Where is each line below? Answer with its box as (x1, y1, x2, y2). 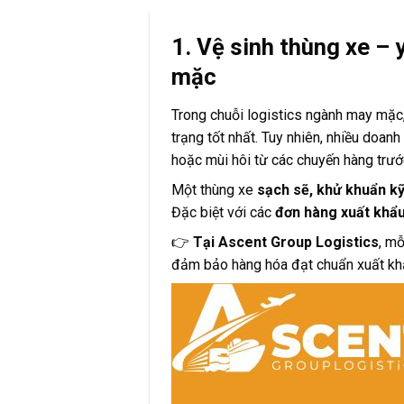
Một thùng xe (171, 180, 258, 198)
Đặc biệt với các (171, 203, 276, 221)
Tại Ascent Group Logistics (193, 233, 380, 251)
